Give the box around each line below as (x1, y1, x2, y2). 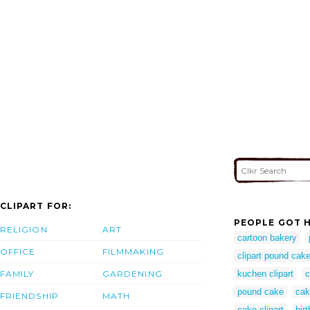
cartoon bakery (237, 232, 297, 244)
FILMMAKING (102, 246, 164, 257)
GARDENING (102, 268, 163, 279)
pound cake (237, 286, 284, 298)
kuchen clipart (237, 268, 293, 280)
